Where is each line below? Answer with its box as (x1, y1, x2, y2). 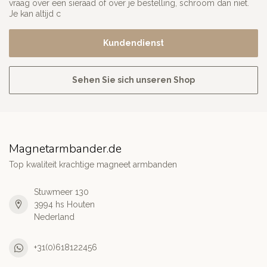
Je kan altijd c (9, 8, 61, 18)
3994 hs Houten (34, 199, 95, 209)
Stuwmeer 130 (34, 187, 89, 197)
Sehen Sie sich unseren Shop (72, 74, 195, 85)
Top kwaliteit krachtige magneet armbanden (9, 159, 177, 169)
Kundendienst (103, 38, 164, 48)
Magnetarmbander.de (9, 140, 122, 157)
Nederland (34, 212, 74, 222)
